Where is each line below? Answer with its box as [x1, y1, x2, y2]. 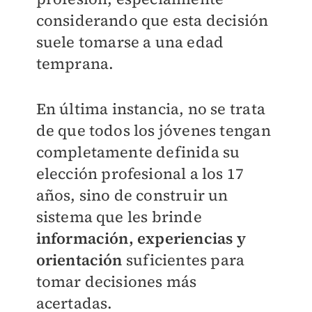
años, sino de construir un [36, 185, 228, 206]
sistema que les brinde [36, 206, 202, 228]
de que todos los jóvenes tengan [36, 120, 271, 141]
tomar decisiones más [36, 271, 197, 292]
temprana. [36, 53, 114, 75]
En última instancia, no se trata [36, 98, 265, 120]
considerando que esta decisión [36, 10, 269, 31]
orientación [36, 249, 126, 271]
